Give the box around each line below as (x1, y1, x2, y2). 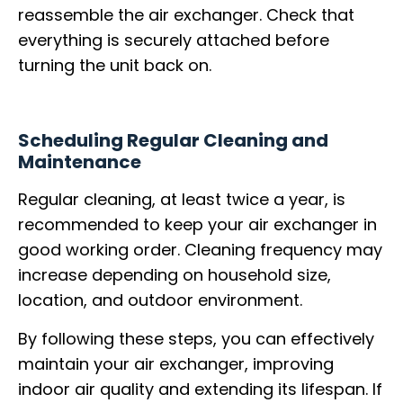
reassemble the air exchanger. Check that (18, 4, 354, 27)
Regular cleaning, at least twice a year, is (18, 188, 345, 211)
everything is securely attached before (18, 29, 329, 52)
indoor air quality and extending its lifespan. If (18, 377, 382, 400)
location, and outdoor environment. (18, 289, 302, 312)
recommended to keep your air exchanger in (18, 213, 377, 237)
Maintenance (18, 149, 141, 175)
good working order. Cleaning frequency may (18, 238, 382, 262)
